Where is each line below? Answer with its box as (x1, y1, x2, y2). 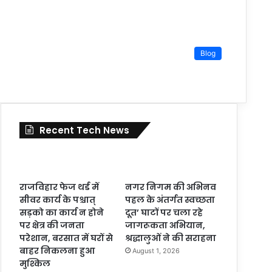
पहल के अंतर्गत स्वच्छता (124, 193, 215, 206)
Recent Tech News (39, 123, 130, 137)
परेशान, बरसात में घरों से (19, 231, 114, 244)
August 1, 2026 (132, 246, 180, 255)
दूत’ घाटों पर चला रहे (124, 206, 203, 219)
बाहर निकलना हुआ (19, 244, 95, 257)
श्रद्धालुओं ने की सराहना (124, 231, 216, 244)
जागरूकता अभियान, (124, 219, 205, 231)
